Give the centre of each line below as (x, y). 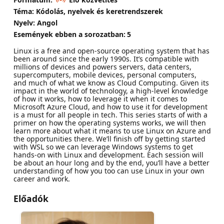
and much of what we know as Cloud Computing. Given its (111, 83)
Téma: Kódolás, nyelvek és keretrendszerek (88, 11)
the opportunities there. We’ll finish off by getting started (109, 139)
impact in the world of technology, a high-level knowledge (110, 91)
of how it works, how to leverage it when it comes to (100, 99)
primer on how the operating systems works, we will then (109, 123)
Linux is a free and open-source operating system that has (111, 51)
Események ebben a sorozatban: (69, 34)
